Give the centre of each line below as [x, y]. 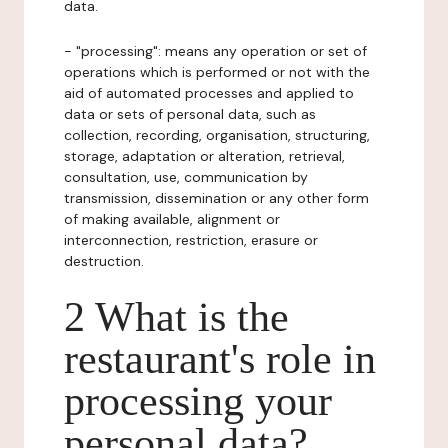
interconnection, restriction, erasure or [191, 240]
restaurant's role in [220, 359]
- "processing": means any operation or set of [215, 51]
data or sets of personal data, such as [190, 114]
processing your [198, 401]
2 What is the [176, 317]
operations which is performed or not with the [217, 72]
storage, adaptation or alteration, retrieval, [204, 156]
